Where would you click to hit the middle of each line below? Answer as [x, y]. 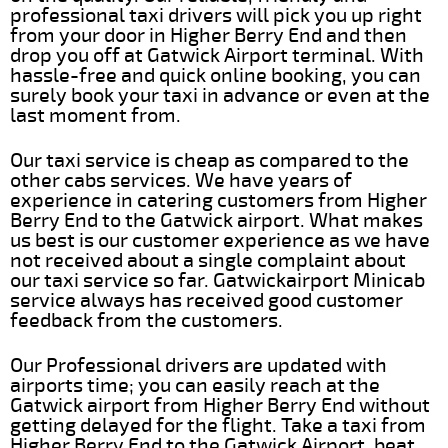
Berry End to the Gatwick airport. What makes [216, 220]
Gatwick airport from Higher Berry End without [220, 405]
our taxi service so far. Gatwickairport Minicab [217, 280]
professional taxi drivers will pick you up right [216, 15]
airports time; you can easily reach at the [195, 385]
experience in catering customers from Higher [218, 200]
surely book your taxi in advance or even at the [220, 95]
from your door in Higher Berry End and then [208, 35]
